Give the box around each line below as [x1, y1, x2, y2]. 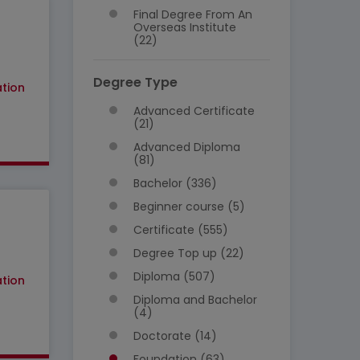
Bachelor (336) [133, 175, 217, 191]
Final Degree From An [133, 6, 252, 22]
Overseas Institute [133, 19, 236, 35]
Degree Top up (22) [133, 245, 244, 261]
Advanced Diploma [133, 139, 240, 155]
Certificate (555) [133, 222, 228, 238]
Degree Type [93, 73, 178, 92]
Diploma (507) [133, 268, 215, 284]
